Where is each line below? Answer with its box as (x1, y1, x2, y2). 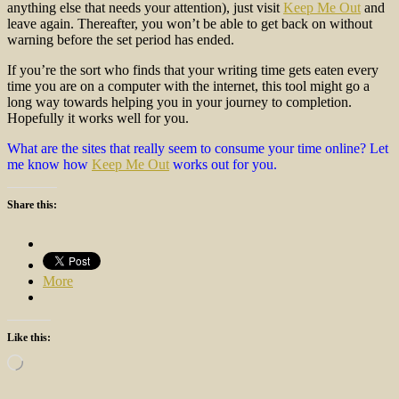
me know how (7, 156, 92, 172)
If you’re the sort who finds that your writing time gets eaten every (7, 61, 379, 77)
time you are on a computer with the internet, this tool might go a (7, 77, 370, 94)
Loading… (22, 353, 68, 366)
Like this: (7, 330, 51, 344)
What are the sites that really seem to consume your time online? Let (7, 140, 388, 156)
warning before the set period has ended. (7, 31, 234, 47)
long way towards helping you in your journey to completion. (7, 94, 352, 110)
